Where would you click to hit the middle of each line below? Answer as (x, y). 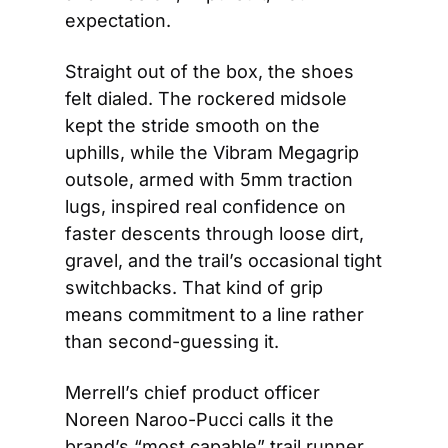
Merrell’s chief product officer (192, 392)
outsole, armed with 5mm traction (209, 179)
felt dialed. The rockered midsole (206, 98)
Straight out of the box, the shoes (209, 71)
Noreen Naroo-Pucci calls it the (199, 419)
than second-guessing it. (172, 341)
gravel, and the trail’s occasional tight (223, 260)
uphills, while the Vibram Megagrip (212, 152)
